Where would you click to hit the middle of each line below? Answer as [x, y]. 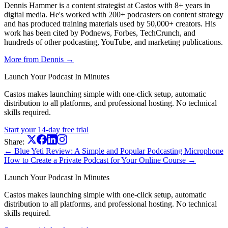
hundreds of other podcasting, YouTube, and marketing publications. [113, 42]
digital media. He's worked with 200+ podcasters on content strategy [114, 15]
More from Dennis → [39, 60]
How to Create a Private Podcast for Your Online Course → [100, 160]
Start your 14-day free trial [46, 130]
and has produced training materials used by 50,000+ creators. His [110, 24]
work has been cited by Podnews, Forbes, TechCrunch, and [100, 33]
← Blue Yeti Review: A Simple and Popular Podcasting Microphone [114, 151]
